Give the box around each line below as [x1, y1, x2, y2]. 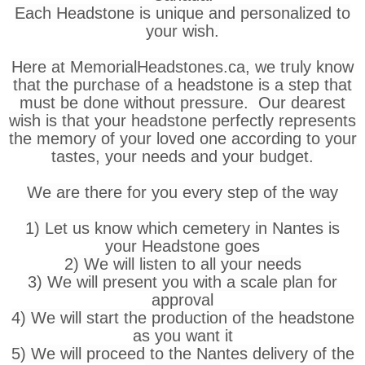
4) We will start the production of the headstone [11, 308, 354, 327]
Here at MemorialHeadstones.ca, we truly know [11, 57, 354, 76]
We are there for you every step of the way [27, 182, 338, 201]
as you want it [132, 326, 233, 345]
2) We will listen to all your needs [64, 254, 301, 273]
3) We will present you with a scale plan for [28, 272, 337, 291]
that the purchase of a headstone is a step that [13, 75, 352, 94]
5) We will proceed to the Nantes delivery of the [11, 344, 354, 363]
